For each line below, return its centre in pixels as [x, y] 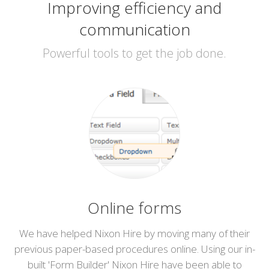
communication [134, 29]
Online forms [134, 207]
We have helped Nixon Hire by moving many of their [134, 233]
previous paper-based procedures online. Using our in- [134, 249]
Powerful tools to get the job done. [134, 53]
